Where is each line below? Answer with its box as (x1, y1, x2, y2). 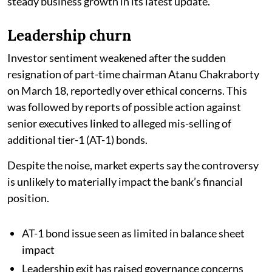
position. (7, 191, 49, 205)
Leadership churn (7, 25, 131, 45)
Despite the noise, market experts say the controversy (7, 158, 259, 172)
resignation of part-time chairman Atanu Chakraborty (7, 67, 259, 81)
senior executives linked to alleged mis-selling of (7, 116, 231, 130)
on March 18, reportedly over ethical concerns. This (7, 83, 247, 97)
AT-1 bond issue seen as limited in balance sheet (22, 226, 245, 240)
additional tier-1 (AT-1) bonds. (7, 132, 148, 146)
